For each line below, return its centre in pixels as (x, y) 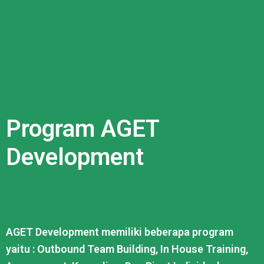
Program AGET (82, 129)
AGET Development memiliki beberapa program (120, 232)
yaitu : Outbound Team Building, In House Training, (127, 249)
